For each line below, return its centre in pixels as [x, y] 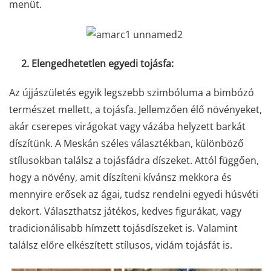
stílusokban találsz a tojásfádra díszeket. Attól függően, [134, 160]
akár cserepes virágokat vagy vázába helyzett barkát [127, 126]
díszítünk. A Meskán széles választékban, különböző [126, 143]
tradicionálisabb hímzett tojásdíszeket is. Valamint [123, 228]
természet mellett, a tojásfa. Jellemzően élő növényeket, [135, 109]
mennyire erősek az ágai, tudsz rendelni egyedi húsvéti [134, 194]
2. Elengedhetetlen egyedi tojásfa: [91, 63]
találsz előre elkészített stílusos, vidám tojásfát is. [121, 245]
